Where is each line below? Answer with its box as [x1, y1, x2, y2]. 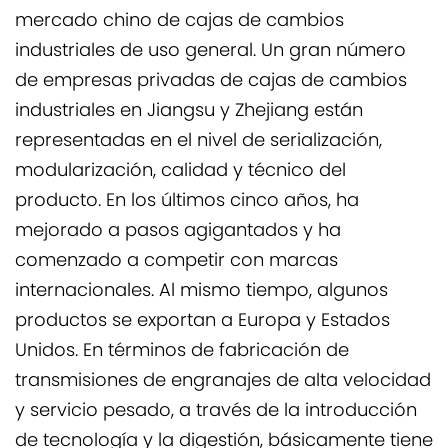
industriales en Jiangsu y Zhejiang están [15, 96, 363, 127]
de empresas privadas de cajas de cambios [15, 66, 407, 97]
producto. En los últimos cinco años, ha [15, 186, 359, 217]
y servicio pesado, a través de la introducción [15, 396, 417, 427]
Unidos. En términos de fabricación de [15, 336, 349, 367]
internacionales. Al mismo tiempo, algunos [15, 276, 388, 307]
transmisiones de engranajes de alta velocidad [15, 366, 431, 397]
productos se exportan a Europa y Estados [15, 306, 390, 337]
